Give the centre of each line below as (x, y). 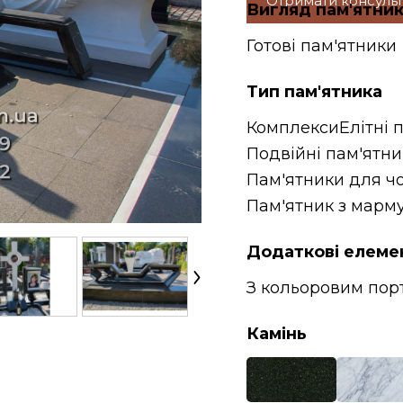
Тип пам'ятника (314, 92)
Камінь (277, 334)
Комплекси (293, 128)
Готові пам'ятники (322, 46)
